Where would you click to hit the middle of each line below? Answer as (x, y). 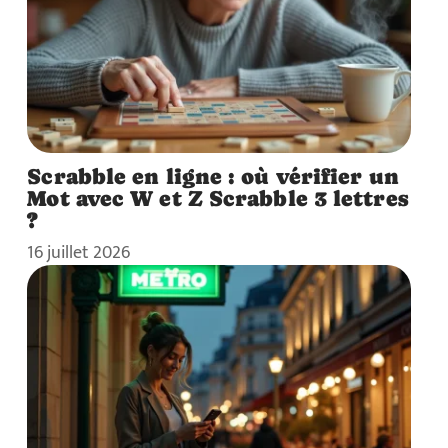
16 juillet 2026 (79, 253)
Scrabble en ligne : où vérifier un (213, 176)
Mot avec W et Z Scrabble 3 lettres (217, 198)
